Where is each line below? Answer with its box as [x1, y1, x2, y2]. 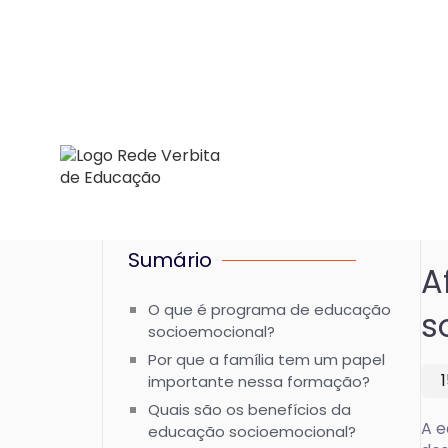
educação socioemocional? [148, 421, 356, 442]
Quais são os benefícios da [148, 399, 351, 420]
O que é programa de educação [148, 299, 391, 320]
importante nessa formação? [148, 371, 370, 392]
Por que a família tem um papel [148, 349, 385, 370]
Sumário [128, 246, 212, 274]
